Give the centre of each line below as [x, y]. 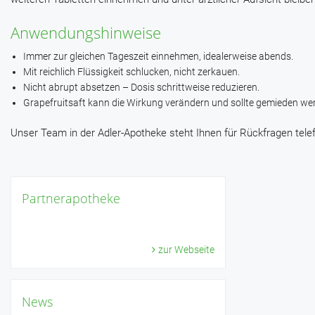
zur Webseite [186, 250]
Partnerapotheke [71, 199]
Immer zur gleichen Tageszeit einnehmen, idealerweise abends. [158, 57]
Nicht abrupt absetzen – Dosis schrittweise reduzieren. [141, 88]
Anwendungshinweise [86, 33]
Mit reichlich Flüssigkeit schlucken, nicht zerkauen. [131, 72]
